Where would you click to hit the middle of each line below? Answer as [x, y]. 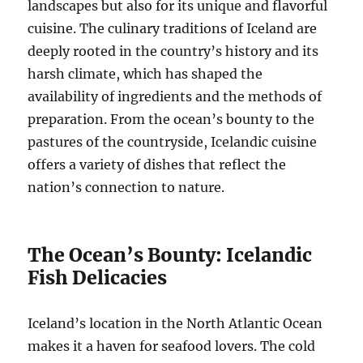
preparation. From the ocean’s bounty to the [171, 120]
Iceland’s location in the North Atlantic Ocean [175, 324]
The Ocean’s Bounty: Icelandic [170, 255]
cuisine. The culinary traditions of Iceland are [173, 29]
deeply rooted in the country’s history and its [173, 51]
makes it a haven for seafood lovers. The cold [172, 346]
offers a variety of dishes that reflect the [157, 165]
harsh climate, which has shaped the [145, 74]
